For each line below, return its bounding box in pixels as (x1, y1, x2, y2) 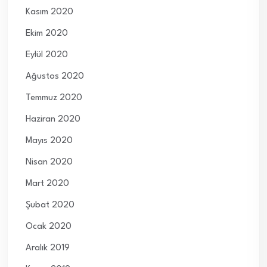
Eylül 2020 (26, 51, 68, 60)
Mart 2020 (26, 179, 69, 189)
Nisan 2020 (26, 158, 73, 167)
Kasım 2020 (26, 8, 73, 17)
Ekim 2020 (26, 29, 68, 39)
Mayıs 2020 (26, 136, 73, 146)
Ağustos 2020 (26, 72, 84, 82)
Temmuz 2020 (26, 94, 82, 103)
